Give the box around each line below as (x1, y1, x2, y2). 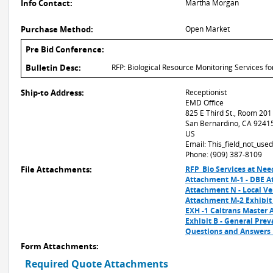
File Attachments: (21, 164, 92, 175)
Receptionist (185, 87, 227, 97)
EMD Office (185, 97, 224, 108)
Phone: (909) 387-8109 (185, 149, 262, 160)
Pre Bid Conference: (26, 44, 104, 55)
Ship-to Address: (21, 87, 84, 98)
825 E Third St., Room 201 (185, 108, 272, 118)
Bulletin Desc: (26, 62, 81, 73)
